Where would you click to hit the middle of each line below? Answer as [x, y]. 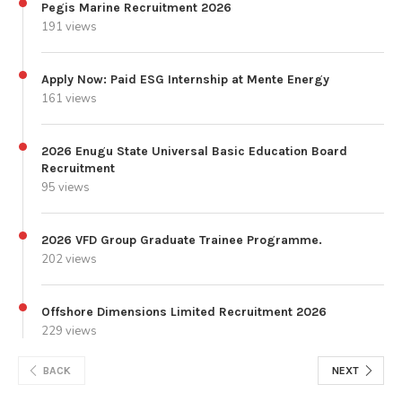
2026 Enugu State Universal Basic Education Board [194, 151]
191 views [69, 26]
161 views [69, 98]
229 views [69, 331]
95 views [66, 187]
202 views [69, 259]
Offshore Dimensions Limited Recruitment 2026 [184, 311]
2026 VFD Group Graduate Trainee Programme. [182, 240]
